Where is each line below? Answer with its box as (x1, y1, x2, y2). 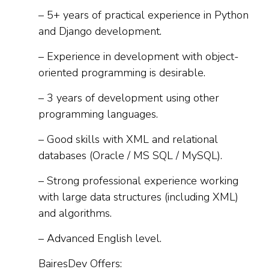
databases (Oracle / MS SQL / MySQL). (38, 148, 222, 163)
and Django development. (38, 24, 162, 38)
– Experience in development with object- (38, 49, 239, 64)
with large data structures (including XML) (38, 190, 238, 204)
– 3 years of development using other (38, 91, 219, 105)
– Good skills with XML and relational (38, 132, 218, 147)
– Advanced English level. (38, 231, 162, 246)
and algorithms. (38, 206, 112, 220)
